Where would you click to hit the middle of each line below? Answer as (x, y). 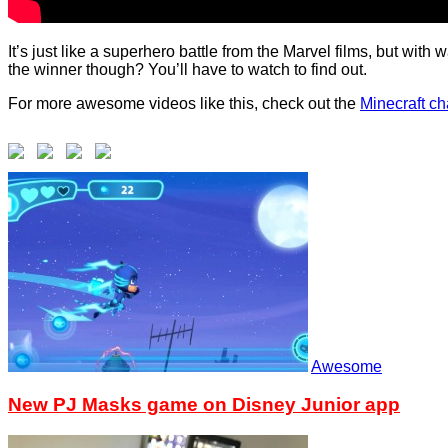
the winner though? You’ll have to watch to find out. (187, 69)
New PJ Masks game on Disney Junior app (204, 405)
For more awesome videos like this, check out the (184, 103)
